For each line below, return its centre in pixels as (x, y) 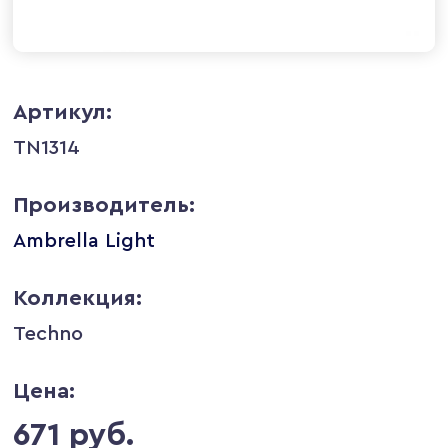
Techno (48, 333)
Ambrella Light (84, 240)
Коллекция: (78, 297)
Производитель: (104, 204)
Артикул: (63, 111)
